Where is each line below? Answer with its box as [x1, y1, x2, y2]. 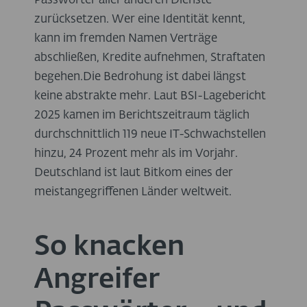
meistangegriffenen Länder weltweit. [34, 186, 232, 199]
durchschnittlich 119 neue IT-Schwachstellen [34, 129, 266, 141]
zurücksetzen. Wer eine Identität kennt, [34, 14, 245, 26]
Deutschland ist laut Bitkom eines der [34, 167, 233, 180]
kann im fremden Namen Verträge [34, 33, 217, 45]
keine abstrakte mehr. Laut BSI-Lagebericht [34, 90, 266, 103]
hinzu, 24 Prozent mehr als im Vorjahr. [34, 148, 238, 160]
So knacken [34, 234, 184, 262]
